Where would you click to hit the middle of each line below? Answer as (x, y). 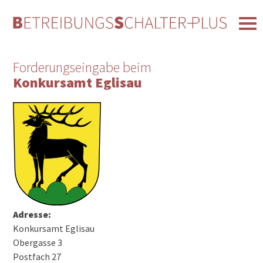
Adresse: (32, 214)
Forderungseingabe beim (82, 68)
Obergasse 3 (38, 242)
